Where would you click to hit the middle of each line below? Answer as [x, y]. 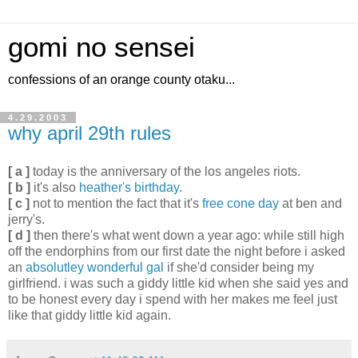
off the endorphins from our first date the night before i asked [177, 251]
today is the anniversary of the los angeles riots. [165, 171]
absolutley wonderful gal [95, 267]
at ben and [310, 203]
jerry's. [26, 219]
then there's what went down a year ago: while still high [187, 235]
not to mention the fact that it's [116, 203]
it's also [55, 187]
